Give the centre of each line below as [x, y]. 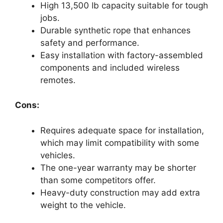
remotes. [58, 80]
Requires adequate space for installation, [122, 130]
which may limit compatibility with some [120, 143]
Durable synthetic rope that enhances [115, 30]
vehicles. [58, 155]
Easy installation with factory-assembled [122, 55]
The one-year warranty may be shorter [118, 167]
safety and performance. [90, 43]
